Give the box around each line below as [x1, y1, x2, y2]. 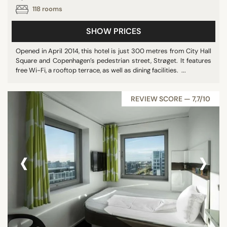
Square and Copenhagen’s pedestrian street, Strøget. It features [16, 56, 211, 65]
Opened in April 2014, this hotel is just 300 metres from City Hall [16, 46, 211, 55]
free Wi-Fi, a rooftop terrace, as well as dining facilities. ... [16, 65, 186, 74]
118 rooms [31, 4, 62, 13]
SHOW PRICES [86, 25, 141, 36]
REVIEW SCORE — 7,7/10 [131, 94, 210, 103]
